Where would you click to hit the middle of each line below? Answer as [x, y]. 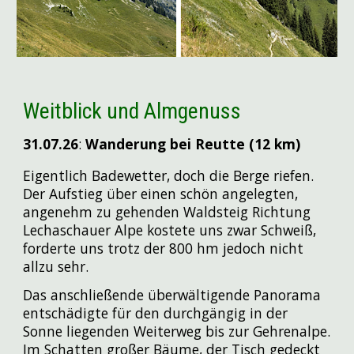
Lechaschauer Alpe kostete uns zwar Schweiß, [170, 230]
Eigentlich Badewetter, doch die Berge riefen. [169, 175]
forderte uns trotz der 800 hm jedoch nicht [164, 248]
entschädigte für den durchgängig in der [156, 313]
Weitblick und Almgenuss [132, 111]
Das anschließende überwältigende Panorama [172, 295]
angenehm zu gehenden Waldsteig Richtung [167, 211]
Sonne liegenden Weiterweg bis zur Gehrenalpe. [177, 331]
